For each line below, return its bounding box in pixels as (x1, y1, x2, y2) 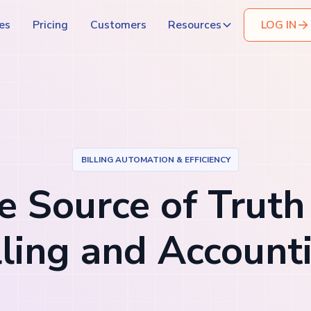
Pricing (32, 17, 68, 33)
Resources (168, 17, 222, 33)
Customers (90, 17, 146, 33)
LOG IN (260, 17, 296, 33)
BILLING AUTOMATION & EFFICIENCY (81, 154, 230, 166)
